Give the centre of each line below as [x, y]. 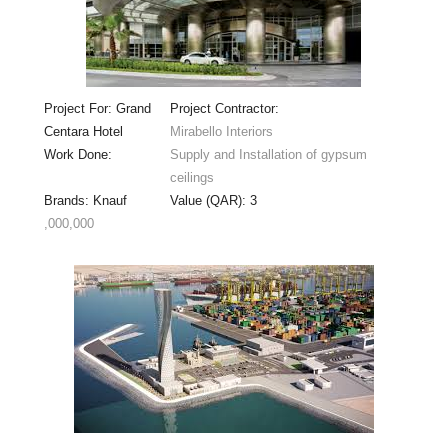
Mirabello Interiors [221, 131]
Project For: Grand [97, 108]
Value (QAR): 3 [213, 200]
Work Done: [79, 154]
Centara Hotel [83, 131]
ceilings [191, 177]
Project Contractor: [226, 108]
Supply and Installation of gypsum [268, 154]
